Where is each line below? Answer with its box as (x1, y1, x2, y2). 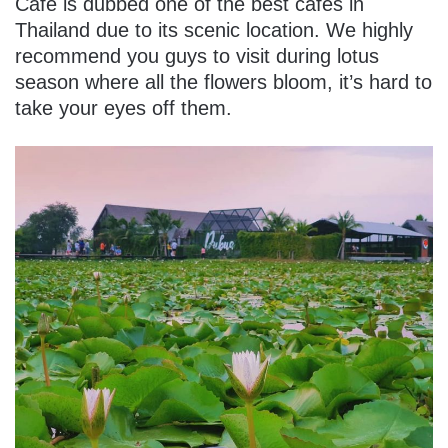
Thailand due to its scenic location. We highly (15, 19, 413, 42)
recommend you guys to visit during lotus (15, 45, 379, 68)
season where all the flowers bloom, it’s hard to (15, 71, 432, 94)
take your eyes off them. (15, 97, 232, 120)
